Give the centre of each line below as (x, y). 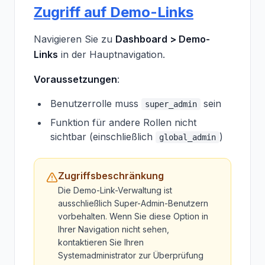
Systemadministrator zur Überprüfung (131, 255)
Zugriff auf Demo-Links (114, 12)
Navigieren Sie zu (75, 39)
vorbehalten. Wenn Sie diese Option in (133, 216)
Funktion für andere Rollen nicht (123, 122)
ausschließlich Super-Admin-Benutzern (133, 203)
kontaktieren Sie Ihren (101, 242)
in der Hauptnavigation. (112, 54)
